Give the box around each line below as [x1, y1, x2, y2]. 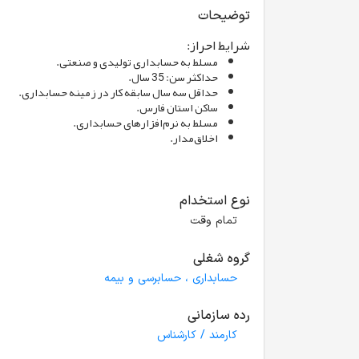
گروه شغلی [193, 249, 250, 269]
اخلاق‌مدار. [170, 127, 218, 150]
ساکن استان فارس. [136, 96, 218, 119]
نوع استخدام [179, 192, 250, 212]
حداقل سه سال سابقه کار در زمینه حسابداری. [18, 81, 218, 104]
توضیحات [198, 6, 250, 26]
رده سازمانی [188, 306, 250, 326]
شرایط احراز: [187, 33, 250, 59]
